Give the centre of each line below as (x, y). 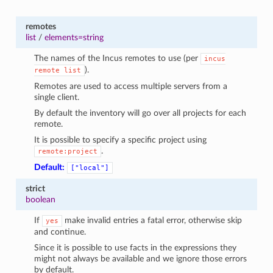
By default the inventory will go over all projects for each (140, 113)
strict (35, 188)
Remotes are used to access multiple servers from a (131, 86)
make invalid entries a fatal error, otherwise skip (152, 220)
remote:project (68, 151)
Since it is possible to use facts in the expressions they (136, 247)
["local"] (90, 168)
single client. (57, 97)
